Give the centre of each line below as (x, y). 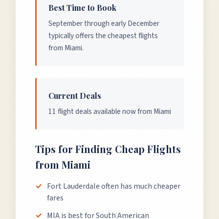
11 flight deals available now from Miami (110, 111)
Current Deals (75, 96)
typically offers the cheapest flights (103, 36)
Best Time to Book (82, 8)
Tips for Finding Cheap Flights (108, 149)
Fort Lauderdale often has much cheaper (114, 186)
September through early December (104, 23)
